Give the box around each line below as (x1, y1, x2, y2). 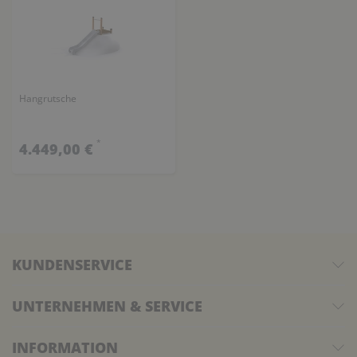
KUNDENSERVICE (12, 255, 132, 275)
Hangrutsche (18, 91, 76, 105)
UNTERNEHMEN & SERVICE (12, 296, 202, 316)
